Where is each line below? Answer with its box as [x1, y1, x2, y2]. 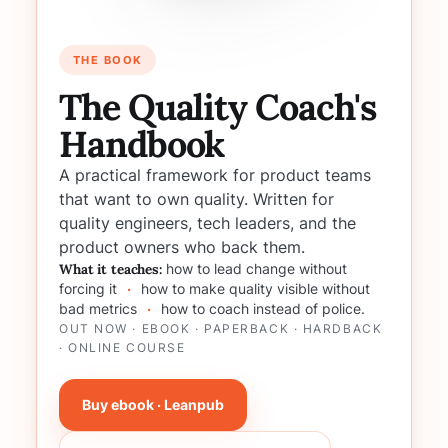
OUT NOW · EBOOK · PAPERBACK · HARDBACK [59, 321, 383, 336]
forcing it [59, 281, 121, 297]
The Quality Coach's [59, 84, 376, 130]
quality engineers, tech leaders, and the [59, 213, 356, 233]
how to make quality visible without [137, 281, 370, 297]
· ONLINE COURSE [59, 340, 186, 355]
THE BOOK [73, 52, 143, 67]
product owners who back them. [59, 237, 305, 257]
